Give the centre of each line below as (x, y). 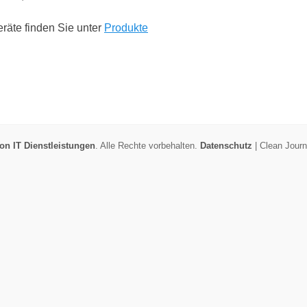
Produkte (126, 28)
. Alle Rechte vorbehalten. (147, 146)
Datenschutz (226, 146)
